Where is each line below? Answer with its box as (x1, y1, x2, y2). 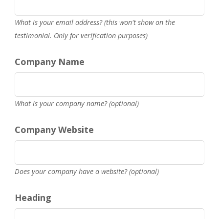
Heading (15, 192, 51, 203)
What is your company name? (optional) (15, 99, 139, 108)
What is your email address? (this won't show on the (15, 18, 175, 27)
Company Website (15, 124, 94, 135)
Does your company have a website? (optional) (15, 167, 159, 176)
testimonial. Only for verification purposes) (15, 31, 148, 40)
